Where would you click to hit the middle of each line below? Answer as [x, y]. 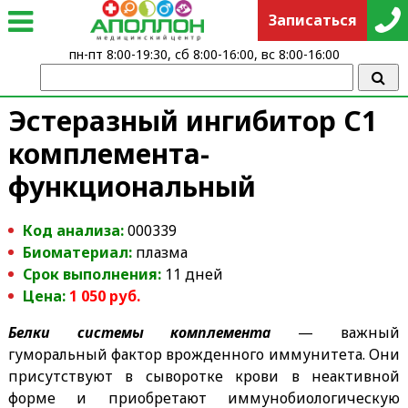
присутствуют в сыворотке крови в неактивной [204, 376]
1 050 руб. [104, 296]
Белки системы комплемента [139, 332]
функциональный [132, 186]
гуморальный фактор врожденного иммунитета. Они [204, 354]
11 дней [192, 274]
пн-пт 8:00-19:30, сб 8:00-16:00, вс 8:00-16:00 [204, 54]
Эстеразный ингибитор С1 [192, 120]
